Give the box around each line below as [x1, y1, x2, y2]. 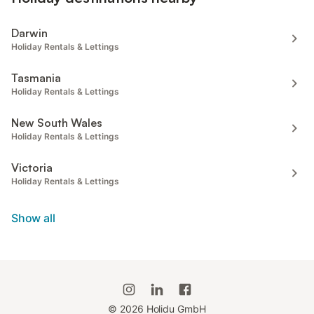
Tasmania [11, 71, 61, 86]
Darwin [11, 26, 48, 41]
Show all [11, 211, 55, 226]
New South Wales [11, 116, 102, 130]
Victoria [11, 161, 53, 175]
